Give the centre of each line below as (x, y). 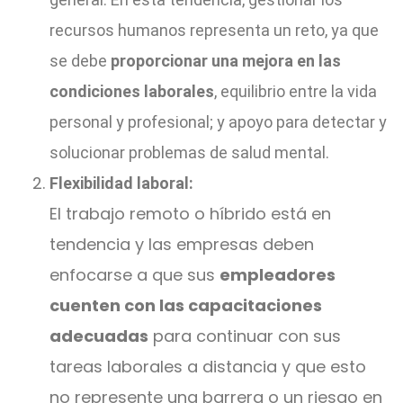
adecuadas (99, 336)
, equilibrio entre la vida (296, 91)
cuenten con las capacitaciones (186, 305)
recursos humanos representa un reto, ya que (214, 30)
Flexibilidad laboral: (121, 183)
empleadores (278, 274)
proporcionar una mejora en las (224, 60)
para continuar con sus (245, 336)
